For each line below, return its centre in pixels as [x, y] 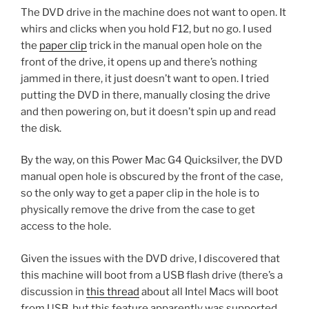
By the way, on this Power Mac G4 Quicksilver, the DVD [152, 160]
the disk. [41, 128]
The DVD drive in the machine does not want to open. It [153, 12]
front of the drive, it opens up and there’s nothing [139, 62]
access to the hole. [66, 227]
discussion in [53, 291]
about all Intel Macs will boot [209, 291]
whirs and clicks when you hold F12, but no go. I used [146, 29]
